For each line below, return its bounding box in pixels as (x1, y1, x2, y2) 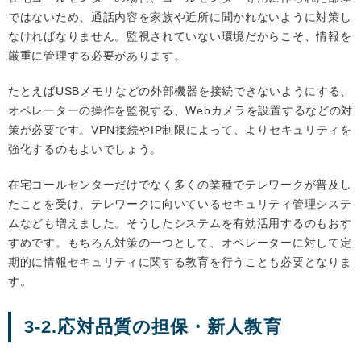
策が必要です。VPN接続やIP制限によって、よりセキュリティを (8, 123, 352, 137)
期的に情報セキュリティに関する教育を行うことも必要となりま (8, 255, 352, 269)
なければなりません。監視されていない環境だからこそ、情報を (8, 30, 352, 44)
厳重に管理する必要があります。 (8, 49, 186, 63)
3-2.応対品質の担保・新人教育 (24, 317, 282, 338)
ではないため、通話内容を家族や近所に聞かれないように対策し (8, 10, 352, 24)
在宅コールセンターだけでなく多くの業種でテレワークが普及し (8, 178, 352, 192)
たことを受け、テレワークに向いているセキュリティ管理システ (8, 197, 352, 211)
